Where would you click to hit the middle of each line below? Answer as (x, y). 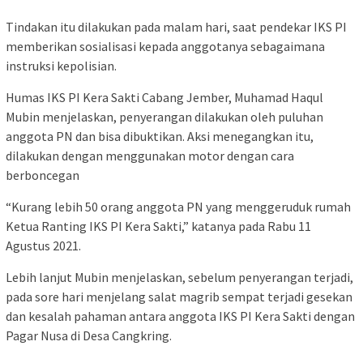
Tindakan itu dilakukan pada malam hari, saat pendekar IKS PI (176, 26)
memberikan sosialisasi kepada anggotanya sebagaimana (165, 46)
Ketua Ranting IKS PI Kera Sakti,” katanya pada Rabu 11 (158, 226)
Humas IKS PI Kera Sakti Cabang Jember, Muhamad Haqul (164, 97)
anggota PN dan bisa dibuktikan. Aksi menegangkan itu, (160, 136)
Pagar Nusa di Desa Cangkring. (89, 335)
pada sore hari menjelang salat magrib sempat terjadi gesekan (179, 296)
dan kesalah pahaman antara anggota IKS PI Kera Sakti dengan (180, 316)
